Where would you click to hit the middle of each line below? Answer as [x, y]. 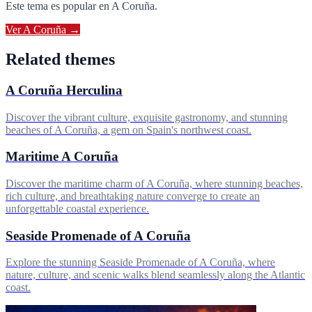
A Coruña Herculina [64, 90]
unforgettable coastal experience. [77, 209]
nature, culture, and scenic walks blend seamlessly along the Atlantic [155, 275]
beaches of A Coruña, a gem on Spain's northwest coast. [128, 130]
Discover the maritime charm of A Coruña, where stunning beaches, [154, 184]
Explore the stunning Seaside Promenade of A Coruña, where [140, 263]
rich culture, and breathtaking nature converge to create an [133, 196]
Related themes [60, 59]
